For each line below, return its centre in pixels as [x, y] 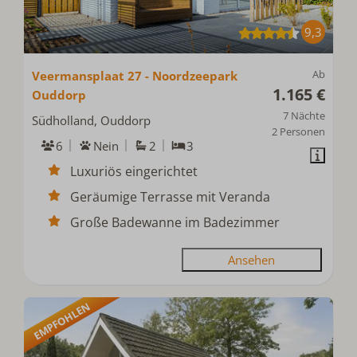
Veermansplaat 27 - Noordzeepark [135, 75]
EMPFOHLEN [62, 320]
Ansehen [252, 259]
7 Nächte [304, 115]
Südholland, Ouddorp [92, 120]
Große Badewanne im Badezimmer [175, 222]
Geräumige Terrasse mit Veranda [171, 196]
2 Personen [298, 131]
